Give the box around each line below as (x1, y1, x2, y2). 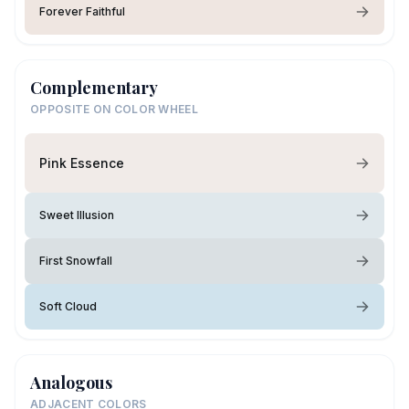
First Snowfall (39, 254, 112, 267)
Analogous (30, 372, 112, 393)
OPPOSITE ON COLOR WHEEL (30, 102, 198, 116)
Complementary (30, 77, 158, 99)
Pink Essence (39, 154, 124, 171)
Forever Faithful (39, 5, 125, 18)
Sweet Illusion (39, 208, 114, 222)
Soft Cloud (39, 299, 97, 313)
